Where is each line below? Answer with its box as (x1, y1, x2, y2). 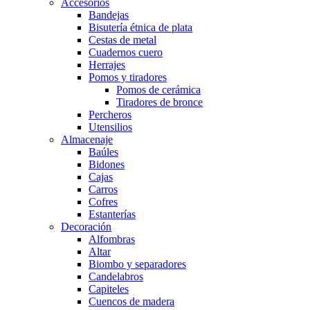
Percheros (89, 109, 131, 120)
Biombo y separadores (89, 258, 186, 270)
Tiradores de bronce (116, 96, 203, 108)
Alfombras (89, 233, 135, 245)
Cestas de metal (89, 34, 156, 46)
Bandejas (89, 9, 129, 21)
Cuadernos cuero (89, 46, 163, 58)
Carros (89, 183, 118, 195)
